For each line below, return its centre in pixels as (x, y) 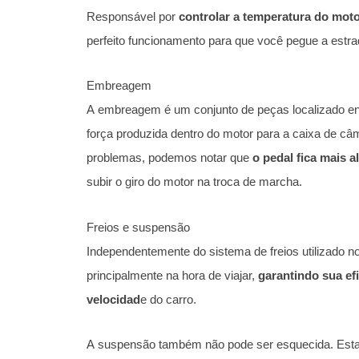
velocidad (113, 299)
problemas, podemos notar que (169, 158)
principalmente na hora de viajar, (172, 275)
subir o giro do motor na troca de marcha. (194, 182)
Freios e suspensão (138, 227)
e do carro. (168, 299)
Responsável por (133, 17)
